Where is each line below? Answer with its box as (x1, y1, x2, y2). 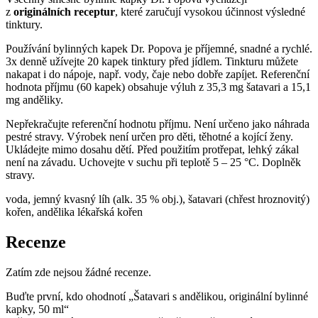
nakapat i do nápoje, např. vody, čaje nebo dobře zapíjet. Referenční (6, 67, 309, 80)
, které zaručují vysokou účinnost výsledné (115, 5, 305, 18)
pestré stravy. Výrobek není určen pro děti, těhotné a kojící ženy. (6, 130, 293, 143)
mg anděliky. (6, 93, 63, 106)
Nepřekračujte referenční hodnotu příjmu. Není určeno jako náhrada (6, 117, 309, 130)
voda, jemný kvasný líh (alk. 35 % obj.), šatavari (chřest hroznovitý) (6, 192, 309, 205)
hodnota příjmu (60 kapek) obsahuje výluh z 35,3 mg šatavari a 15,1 (6, 80, 311, 93)
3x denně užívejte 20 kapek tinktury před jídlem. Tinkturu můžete (6, 55, 298, 67)
